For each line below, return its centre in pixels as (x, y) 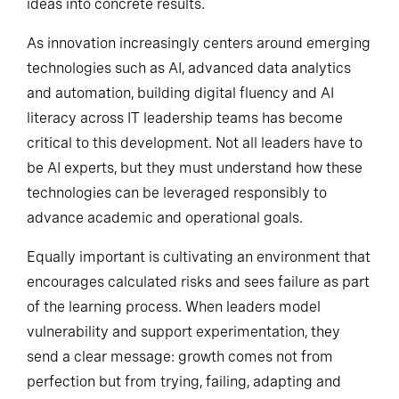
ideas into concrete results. (116, 39)
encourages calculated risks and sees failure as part (198, 324)
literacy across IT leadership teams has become (185, 157)
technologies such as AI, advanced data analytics (189, 107)
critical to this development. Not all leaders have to (195, 182)
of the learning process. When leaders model (174, 349)
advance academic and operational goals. (165, 256)
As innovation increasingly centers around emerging (199, 82)
